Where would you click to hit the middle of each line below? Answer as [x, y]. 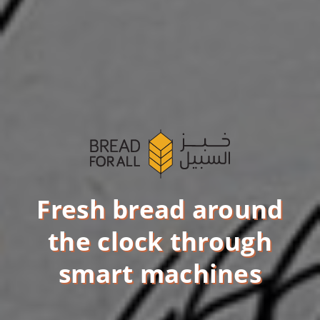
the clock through [160, 241]
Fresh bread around [160, 209]
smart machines [160, 274]
